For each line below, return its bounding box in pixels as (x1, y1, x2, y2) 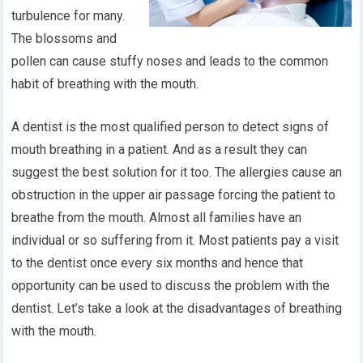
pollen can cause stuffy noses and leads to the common (11, 53, 329, 69)
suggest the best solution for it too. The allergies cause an (11, 164, 343, 180)
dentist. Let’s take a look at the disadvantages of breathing (11, 301, 343, 316)
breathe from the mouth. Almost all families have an (11, 210, 302, 225)
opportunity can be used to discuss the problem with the (11, 278, 331, 293)
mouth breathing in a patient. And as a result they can (11, 142, 308, 157)
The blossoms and (11, 31, 117, 46)
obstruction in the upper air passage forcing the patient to (11, 187, 336, 203)
